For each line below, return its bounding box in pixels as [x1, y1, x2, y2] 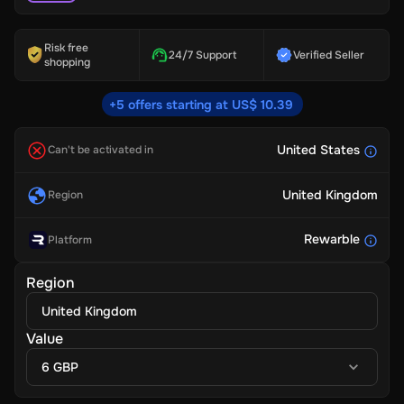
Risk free [44, 41, 88, 55]
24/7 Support [169, 48, 236, 62]
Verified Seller [293, 48, 364, 62]
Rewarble [304, 231, 360, 248]
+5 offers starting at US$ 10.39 [108, 96, 293, 113]
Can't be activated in [48, 142, 153, 158]
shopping [44, 55, 90, 69]
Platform [48, 232, 92, 247]
